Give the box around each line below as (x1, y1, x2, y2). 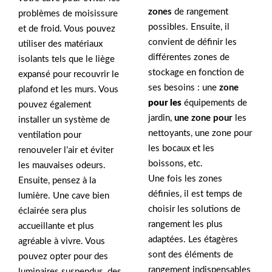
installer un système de (18, 115, 110, 124)
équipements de (182, 98, 247, 108)
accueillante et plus (18, 222, 94, 231)
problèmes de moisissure (18, 9, 118, 18)
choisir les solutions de (148, 205, 240, 214)
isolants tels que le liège (18, 55, 115, 64)
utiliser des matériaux (18, 39, 103, 49)
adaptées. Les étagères (148, 235, 238, 245)
